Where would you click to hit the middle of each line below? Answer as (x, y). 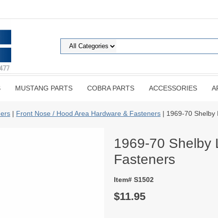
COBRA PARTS (111, 88)
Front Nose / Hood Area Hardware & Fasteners (88, 113)
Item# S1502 (134, 180)
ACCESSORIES (173, 88)
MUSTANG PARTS (44, 88)
